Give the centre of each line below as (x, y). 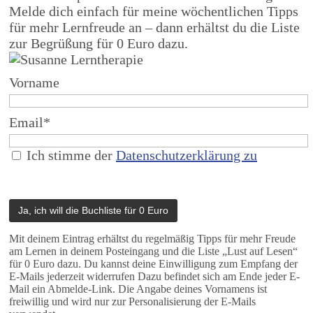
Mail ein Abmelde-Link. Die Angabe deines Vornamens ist (138, 289)
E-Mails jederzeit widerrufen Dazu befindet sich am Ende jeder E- (154, 276)
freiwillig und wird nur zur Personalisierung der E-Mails (132, 301)
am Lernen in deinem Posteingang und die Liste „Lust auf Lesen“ (153, 251)
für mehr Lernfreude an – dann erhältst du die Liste (154, 27)
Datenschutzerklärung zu (187, 155)
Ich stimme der (70, 155)
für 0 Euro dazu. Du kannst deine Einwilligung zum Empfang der (153, 263)
